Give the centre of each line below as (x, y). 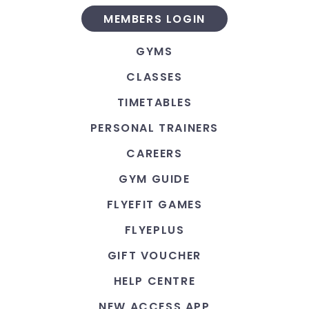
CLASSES (154, 77)
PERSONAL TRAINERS (154, 128)
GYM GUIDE (154, 179)
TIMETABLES (154, 102)
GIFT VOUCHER (154, 256)
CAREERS (154, 153)
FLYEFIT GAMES (154, 205)
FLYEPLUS (154, 230)
